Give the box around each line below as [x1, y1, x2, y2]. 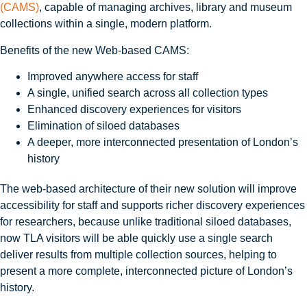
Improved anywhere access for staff [27, 71, 201, 83]
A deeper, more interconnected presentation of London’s [27, 136, 298, 149]
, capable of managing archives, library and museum [39, 1, 292, 14]
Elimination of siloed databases [27, 120, 182, 132]
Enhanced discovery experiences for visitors [27, 103, 244, 116]
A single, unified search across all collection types [27, 87, 271, 99]
